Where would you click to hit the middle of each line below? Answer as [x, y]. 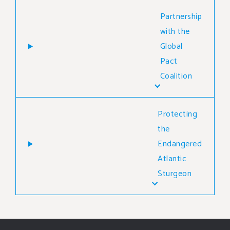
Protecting [177, 114]
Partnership [181, 16]
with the [175, 31]
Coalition [176, 76]
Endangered [180, 144]
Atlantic [172, 159]
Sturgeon [175, 174]
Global [171, 46]
